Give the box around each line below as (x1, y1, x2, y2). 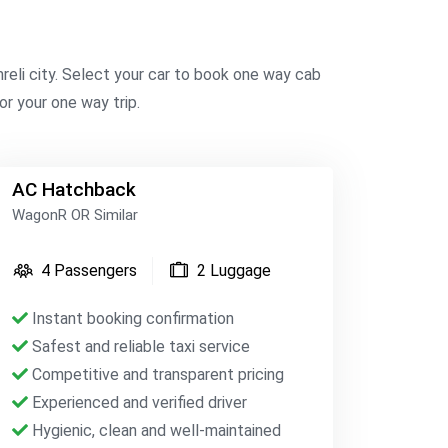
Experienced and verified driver (27, 393, 247, 412)
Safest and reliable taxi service (27, 337, 250, 356)
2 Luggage (196, 261, 271, 280)
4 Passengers (40, 261, 137, 280)
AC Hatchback (11, 178, 136, 201)
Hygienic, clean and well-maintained (27, 421, 281, 440)
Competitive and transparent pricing (27, 365, 284, 384)
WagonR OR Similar (11, 206, 138, 224)
